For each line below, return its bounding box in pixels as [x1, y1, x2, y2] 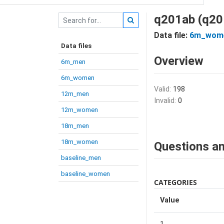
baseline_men [61, 154, 101, 161]
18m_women [61, 138, 98, 145]
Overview [154, 54, 203, 68]
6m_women [61, 74, 94, 81]
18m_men [61, 122, 89, 129]
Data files [61, 42, 91, 49]
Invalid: [154, 96, 178, 105]
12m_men [61, 90, 89, 97]
